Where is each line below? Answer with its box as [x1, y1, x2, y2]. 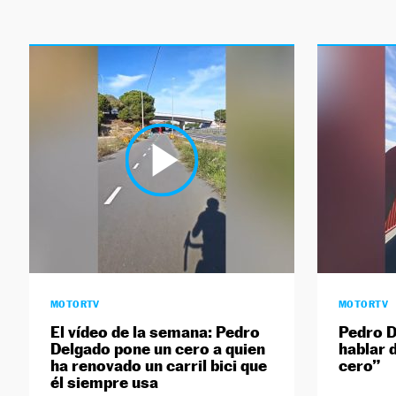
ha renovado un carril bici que [49, 356, 267, 376]
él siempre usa [49, 373, 158, 392]
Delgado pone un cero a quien [49, 339, 265, 359]
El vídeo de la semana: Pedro [49, 323, 260, 342]
